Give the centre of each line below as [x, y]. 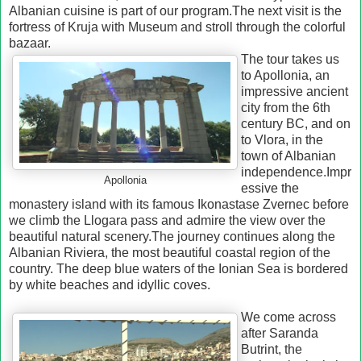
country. [33, 268]
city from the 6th [286, 107]
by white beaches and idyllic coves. [110, 284]
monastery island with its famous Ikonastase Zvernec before [179, 204]
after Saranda [280, 333]
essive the [270, 188]
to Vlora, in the [282, 139]
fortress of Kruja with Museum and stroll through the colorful [177, 27]
